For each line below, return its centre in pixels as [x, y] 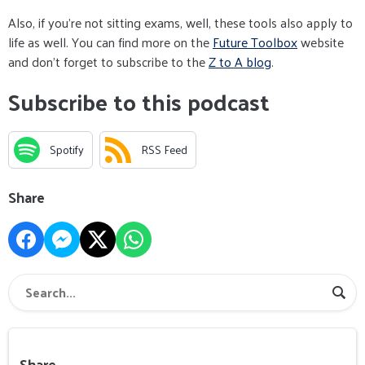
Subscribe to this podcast [139, 101]
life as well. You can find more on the [110, 42]
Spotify [67, 150]
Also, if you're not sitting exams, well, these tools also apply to [180, 22]
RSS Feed [164, 150]
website [321, 42]
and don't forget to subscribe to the [108, 61]
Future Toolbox [255, 42]
